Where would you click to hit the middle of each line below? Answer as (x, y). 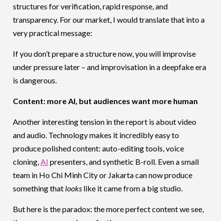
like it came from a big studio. (132, 188)
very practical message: (53, 33)
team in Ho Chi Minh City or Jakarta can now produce (103, 175)
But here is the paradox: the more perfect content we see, (109, 209)
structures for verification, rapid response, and (91, 6)
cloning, (27, 161)
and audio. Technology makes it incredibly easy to (96, 135)
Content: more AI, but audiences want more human (106, 101)
